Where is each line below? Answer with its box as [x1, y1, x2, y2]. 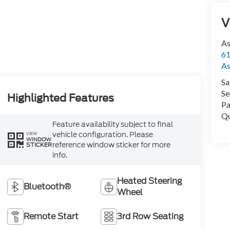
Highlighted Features [7, 91, 114, 104]
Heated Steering [117, 175, 183, 187]
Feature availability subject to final [52, 119, 173, 129]
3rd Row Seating [117, 210, 184, 222]
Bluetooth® [23, 180, 71, 193]
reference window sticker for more [52, 139, 170, 150]
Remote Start [23, 210, 79, 222]
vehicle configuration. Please [52, 129, 153, 140]
